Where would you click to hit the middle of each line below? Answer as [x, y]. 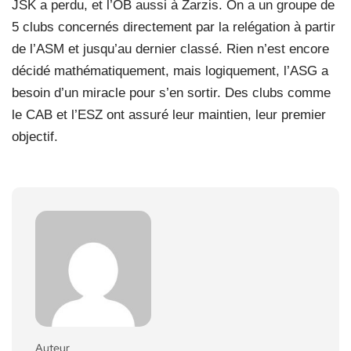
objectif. [35, 136]
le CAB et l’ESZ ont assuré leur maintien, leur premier [169, 114]
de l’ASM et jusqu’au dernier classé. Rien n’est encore [170, 49]
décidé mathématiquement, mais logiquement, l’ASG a [170, 71]
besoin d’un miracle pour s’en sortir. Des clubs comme [171, 92]
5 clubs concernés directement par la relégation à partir [174, 27]
